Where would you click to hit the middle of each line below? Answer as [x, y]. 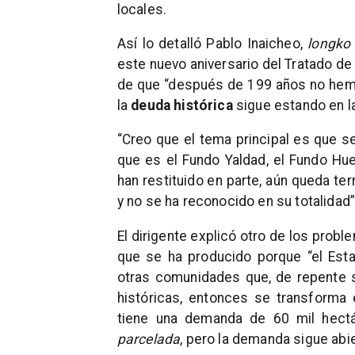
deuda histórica [182, 106]
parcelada [149, 339]
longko [329, 44]
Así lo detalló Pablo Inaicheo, [212, 44]
